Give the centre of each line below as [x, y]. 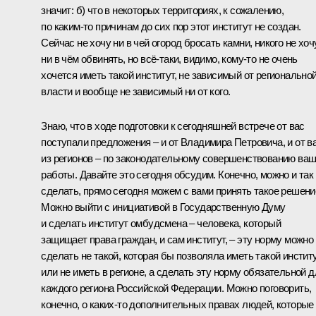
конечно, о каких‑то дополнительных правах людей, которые [177, 304]
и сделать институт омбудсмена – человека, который [161, 223]
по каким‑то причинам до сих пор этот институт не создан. [171, 26]
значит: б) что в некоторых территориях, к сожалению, [163, 10]
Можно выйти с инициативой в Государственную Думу [163, 207]
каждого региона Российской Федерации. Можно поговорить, [176, 288]
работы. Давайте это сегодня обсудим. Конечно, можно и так [177, 174]
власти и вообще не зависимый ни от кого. [136, 91]
